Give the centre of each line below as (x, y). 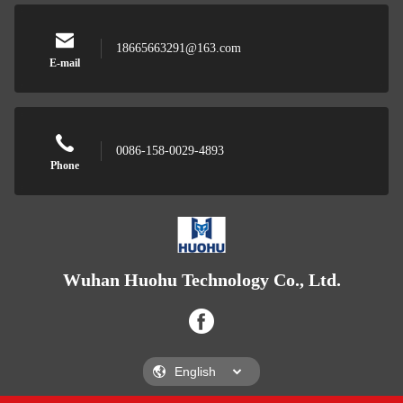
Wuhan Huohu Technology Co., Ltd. (201, 280)
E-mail (65, 63)
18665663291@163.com (179, 49)
